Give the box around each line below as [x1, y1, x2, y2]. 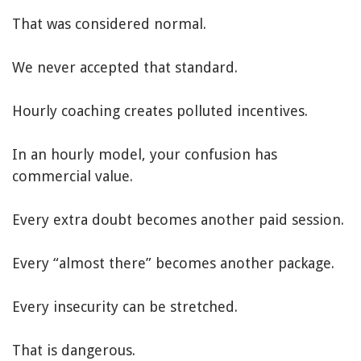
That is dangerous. [12, 342, 135, 359]
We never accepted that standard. [12, 59, 238, 77]
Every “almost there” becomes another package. [12, 255, 334, 272]
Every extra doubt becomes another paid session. [12, 211, 344, 229]
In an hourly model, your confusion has [12, 146, 277, 164]
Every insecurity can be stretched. [12, 298, 238, 316]
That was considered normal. [12, 15, 206, 33]
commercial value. [12, 168, 133, 185]
